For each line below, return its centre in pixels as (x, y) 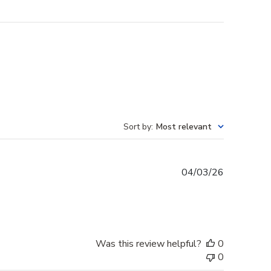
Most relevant (184, 127)
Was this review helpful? (149, 244)
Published (244, 172)
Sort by (137, 127)
